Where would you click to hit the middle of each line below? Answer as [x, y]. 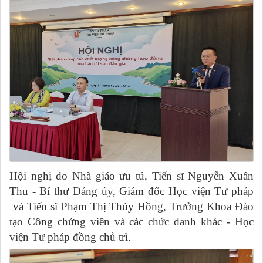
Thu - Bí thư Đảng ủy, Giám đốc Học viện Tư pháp [131, 191]
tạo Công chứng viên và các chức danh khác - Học [131, 221]
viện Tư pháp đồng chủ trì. [70, 237]
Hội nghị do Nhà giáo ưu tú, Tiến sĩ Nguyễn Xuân [131, 176]
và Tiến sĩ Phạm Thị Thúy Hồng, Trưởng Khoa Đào [131, 206]
